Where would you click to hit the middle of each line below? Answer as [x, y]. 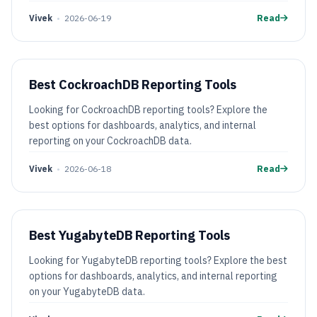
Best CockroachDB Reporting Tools [133, 85]
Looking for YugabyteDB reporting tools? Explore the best [158, 260]
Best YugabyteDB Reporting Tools [129, 235]
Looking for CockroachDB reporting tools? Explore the [148, 110]
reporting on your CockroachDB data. [110, 141]
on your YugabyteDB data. [87, 292]
